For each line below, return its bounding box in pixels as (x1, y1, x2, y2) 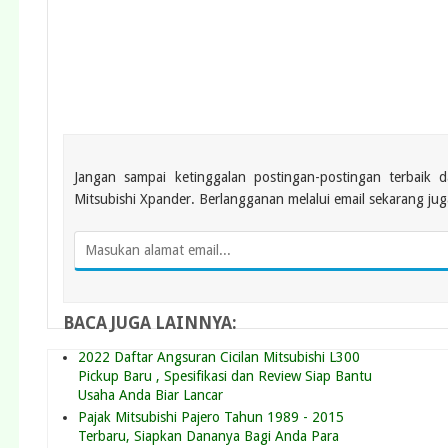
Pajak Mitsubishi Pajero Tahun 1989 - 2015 (78, 409, 344, 426)
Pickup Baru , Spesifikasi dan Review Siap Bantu (78, 367, 372, 384)
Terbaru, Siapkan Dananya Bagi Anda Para (78, 428, 339, 445)
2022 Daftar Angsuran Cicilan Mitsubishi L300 (78, 348, 360, 365)
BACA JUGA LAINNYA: (63, 312, 237, 333)
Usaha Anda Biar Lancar (78, 386, 223, 403)
